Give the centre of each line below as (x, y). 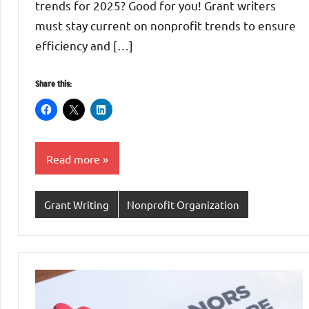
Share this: (53, 83)
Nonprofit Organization (183, 204)
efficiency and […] (84, 45)
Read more (73, 158)
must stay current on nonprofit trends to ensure (166, 25)
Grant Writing (76, 204)
